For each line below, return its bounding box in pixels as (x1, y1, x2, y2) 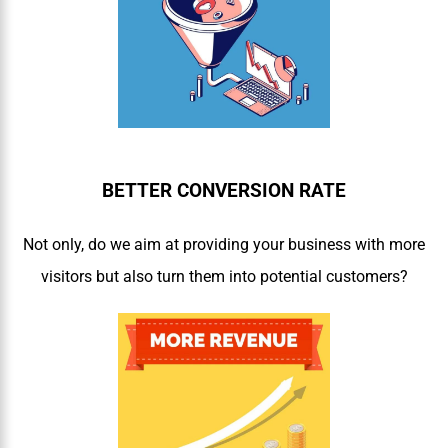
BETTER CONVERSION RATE (102, 179, 346, 202)
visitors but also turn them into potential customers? (40, 266, 408, 286)
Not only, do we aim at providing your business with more (23, 234, 425, 254)
